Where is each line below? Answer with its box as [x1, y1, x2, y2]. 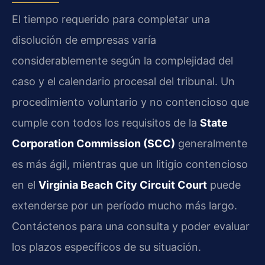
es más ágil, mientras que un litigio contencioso [12, 157, 248, 170]
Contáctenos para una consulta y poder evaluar [12, 219, 250, 232]
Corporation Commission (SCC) [12, 137, 175, 150]
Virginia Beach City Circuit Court [38, 178, 207, 191]
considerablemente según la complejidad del [12, 54, 233, 67]
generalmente [175, 137, 247, 150]
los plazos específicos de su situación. [12, 240, 201, 253]
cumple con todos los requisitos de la [12, 116, 200, 129]
